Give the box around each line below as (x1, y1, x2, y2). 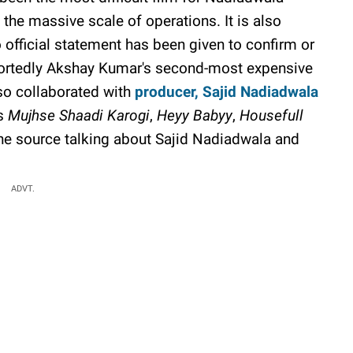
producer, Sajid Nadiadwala (135, 82, 318, 101)
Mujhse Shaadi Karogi (8, 106, 150, 124)
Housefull (240, 106, 303, 124)
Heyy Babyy (157, 106, 232, 124)
